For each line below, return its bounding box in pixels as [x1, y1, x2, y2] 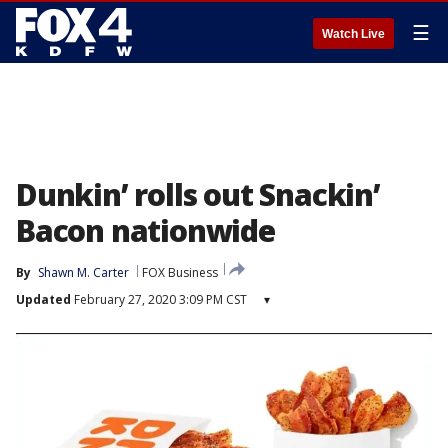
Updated [16, 291, 71, 308]
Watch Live [322, 27, 385, 41]
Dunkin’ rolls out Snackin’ [16, 174, 380, 215]
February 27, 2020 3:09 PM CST [71, 291, 247, 308]
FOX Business [142, 264, 218, 281]
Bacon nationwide [16, 210, 275, 251]
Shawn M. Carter [38, 264, 129, 281]
